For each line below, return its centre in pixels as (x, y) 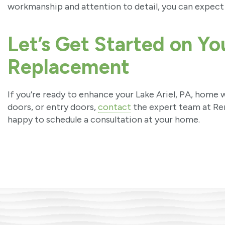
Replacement (69, 67)
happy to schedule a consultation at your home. (104, 120)
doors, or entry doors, (53, 107)
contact (115, 107)
